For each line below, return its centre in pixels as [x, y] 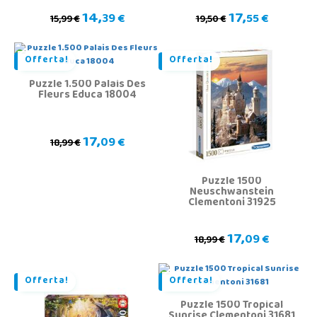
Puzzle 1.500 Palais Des [87, 85]
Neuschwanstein [232, 193]
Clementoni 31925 [232, 203]
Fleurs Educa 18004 [87, 96]
